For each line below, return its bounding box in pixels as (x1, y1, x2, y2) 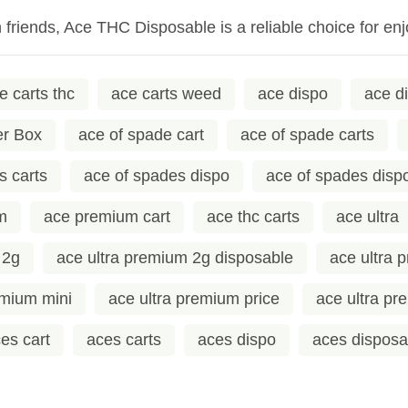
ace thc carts (207, 207, 300, 226)
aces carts (87, 330, 161, 349)
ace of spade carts (240, 125, 374, 144)
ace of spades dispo (84, 166, 229, 185)
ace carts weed (111, 84, 221, 103)
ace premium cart (44, 207, 170, 226)
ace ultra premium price (108, 289, 280, 308)
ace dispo (258, 84, 328, 103)
